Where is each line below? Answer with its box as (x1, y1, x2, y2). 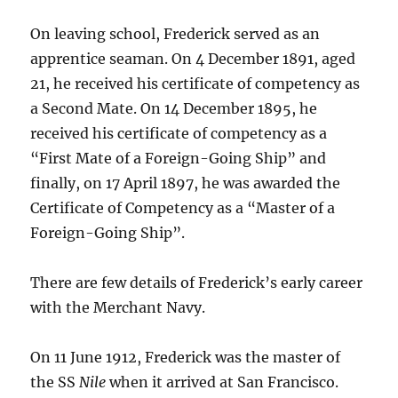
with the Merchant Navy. (30, 298, 206, 317)
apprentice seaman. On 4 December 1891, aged (30, 50, 356, 68)
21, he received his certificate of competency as (30, 75, 361, 93)
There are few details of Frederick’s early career (30, 274, 363, 292)
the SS (30, 373, 80, 392)
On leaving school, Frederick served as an (30, 25, 321, 44)
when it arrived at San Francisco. (106, 373, 339, 392)
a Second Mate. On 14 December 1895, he (30, 99, 318, 118)
